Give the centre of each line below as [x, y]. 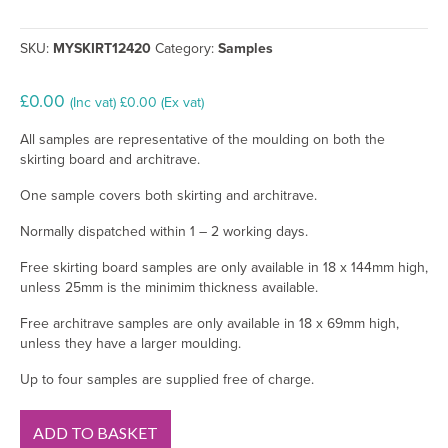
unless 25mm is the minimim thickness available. [169, 287]
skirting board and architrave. [110, 159]
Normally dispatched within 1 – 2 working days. [164, 231]
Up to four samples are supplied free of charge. [167, 379]
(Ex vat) [180, 102]
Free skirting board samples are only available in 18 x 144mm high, [224, 267]
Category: [186, 48]
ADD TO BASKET [95, 432]
